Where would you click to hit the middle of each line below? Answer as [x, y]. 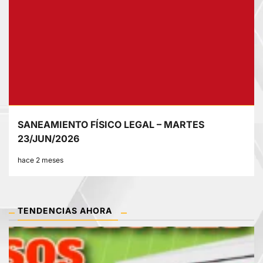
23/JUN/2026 [48, 139]
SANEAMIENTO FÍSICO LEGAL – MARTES [111, 125]
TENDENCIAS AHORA [65, 211]
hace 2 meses [41, 160]
